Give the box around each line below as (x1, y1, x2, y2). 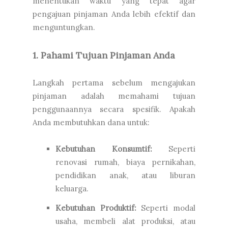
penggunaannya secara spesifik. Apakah (33, 104, 195, 115)
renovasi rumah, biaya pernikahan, (55, 157, 195, 167)
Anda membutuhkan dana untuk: (33, 118, 150, 128)
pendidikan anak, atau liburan (55, 170, 195, 181)
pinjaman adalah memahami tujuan (33, 91, 195, 101)
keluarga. (55, 184, 89, 194)
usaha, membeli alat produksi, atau (55, 216, 195, 226)
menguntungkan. (33, 22, 95, 33)
